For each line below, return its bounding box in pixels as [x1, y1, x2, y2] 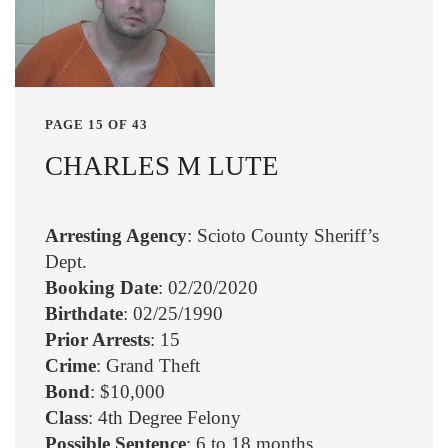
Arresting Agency [45, 225, 187, 247]
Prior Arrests [45, 329, 150, 351]
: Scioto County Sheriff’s [187, 225, 379, 247]
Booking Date [45, 277, 158, 299]
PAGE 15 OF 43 [45, 116, 148, 132]
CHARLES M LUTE [45, 150, 279, 181]
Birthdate [45, 303, 123, 325]
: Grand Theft [96, 355, 200, 377]
